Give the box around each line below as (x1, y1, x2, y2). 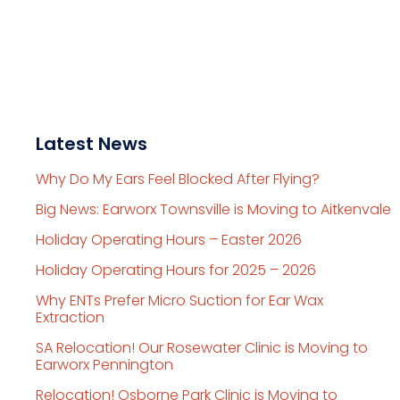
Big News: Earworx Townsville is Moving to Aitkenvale (36, 198, 391, 220)
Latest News (36, 130, 147, 156)
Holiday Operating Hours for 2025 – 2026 (36, 259, 316, 280)
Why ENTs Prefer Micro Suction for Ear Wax (36, 289, 323, 311)
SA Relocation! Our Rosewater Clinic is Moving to (36, 337, 368, 358)
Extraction (36, 306, 104, 328)
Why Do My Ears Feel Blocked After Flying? (36, 168, 320, 189)
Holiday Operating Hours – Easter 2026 (36, 229, 302, 250)
